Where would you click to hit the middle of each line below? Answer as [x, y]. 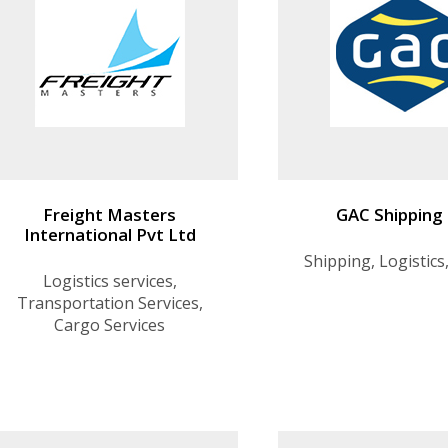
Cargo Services [110, 325]
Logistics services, [109, 281]
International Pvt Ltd [109, 235]
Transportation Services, [109, 303]
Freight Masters [110, 215]
